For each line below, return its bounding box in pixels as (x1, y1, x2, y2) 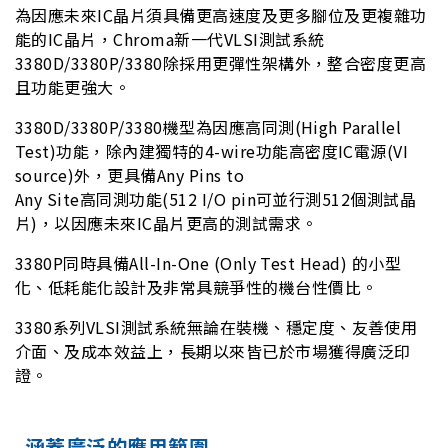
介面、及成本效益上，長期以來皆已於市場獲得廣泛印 (15, 339, 411, 364)
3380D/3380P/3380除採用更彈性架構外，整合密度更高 (15, 51, 427, 76)
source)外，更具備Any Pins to (15, 163, 245, 188)
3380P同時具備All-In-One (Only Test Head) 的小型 (15, 251, 402, 276)
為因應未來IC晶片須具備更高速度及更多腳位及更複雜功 (15, 3, 427, 28)
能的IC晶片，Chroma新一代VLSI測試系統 (15, 27, 325, 52)
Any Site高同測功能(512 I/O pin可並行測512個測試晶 (15, 187, 417, 212)
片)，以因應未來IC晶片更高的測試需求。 (15, 211, 318, 236)
